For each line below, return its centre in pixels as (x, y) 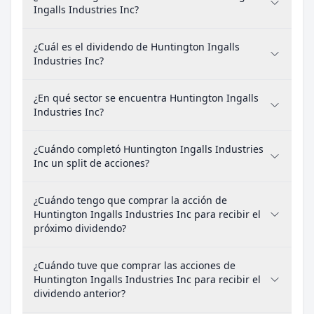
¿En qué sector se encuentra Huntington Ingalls (146, 98)
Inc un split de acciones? (91, 163)
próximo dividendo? (80, 228)
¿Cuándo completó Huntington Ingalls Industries (149, 149)
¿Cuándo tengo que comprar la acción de (130, 200)
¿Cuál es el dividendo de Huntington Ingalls (137, 47)
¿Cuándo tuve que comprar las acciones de (135, 265)
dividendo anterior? (80, 293)
